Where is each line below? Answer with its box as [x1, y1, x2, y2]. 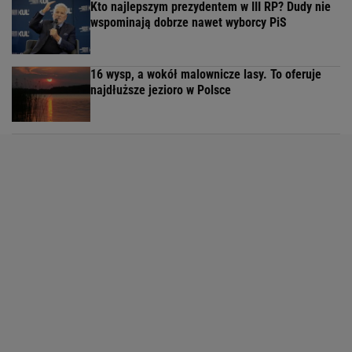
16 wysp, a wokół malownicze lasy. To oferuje [90, 67, 321, 82]
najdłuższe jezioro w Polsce [90, 82, 231, 98]
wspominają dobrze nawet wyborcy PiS [90, 15, 287, 31]
